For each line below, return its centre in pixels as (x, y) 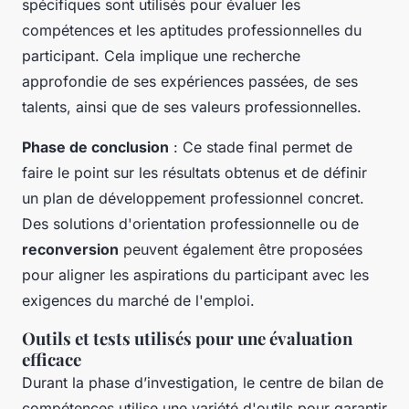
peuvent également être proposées (241, 250)
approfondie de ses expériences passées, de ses (190, 82)
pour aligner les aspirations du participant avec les (195, 275)
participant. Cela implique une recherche (161, 56)
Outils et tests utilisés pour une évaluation (187, 339)
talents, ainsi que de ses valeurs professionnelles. (192, 107)
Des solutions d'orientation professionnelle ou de (190, 224)
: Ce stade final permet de (261, 147)
